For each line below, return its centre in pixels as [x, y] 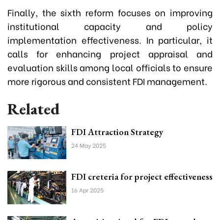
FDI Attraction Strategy [117, 132]
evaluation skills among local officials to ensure [110, 67]
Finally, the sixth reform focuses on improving [110, 12]
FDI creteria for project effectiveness [142, 177]
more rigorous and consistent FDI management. [107, 81]
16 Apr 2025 [87, 190]
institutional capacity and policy [110, 26]
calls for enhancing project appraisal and [110, 53]
